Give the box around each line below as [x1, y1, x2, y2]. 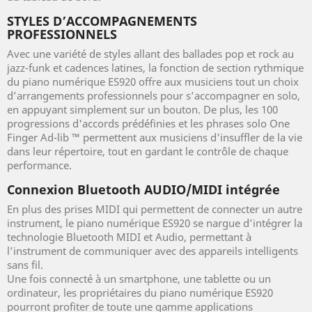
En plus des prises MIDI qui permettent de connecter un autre [7, 202, 302, 217]
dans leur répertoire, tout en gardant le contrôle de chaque [7, 144, 288, 159]
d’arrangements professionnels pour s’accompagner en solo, [7, 88, 300, 103]
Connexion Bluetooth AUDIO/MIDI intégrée [7, 181, 280, 198]
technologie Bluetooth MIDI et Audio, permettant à [7, 230, 251, 244]
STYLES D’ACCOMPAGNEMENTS [7, 13, 197, 30]
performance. [7, 158, 72, 173]
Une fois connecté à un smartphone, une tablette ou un [7, 272, 271, 286]
